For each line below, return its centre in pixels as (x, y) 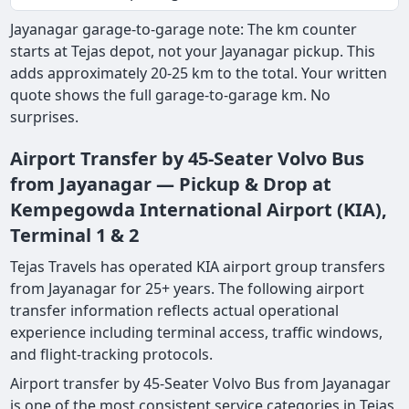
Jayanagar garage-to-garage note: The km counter (184, 30)
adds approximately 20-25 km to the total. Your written (199, 73)
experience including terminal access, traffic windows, (197, 333)
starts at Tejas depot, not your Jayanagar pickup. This (193, 52)
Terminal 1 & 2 (75, 236)
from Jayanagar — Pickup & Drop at (171, 184)
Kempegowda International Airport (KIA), (199, 210)
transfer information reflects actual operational (175, 311)
